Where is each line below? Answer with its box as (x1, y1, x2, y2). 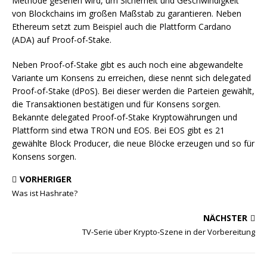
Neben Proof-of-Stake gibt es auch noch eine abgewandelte (12, 59, 243, 70)
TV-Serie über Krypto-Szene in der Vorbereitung (82, 226, 255, 237)
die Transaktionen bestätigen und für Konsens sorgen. (12, 98, 221, 110)
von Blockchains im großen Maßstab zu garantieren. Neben (12, 8, 241, 19)
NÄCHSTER (203, 212, 247, 223)
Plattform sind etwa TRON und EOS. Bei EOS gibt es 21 (12, 125, 225, 136)
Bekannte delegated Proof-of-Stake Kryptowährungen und (12, 111, 237, 123)
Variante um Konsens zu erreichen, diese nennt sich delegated (12, 72, 251, 83)
